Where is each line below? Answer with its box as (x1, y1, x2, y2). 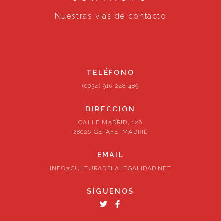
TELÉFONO (86, 69, 135, 76)
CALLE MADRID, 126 (78, 119, 143, 126)
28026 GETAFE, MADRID (73, 128, 148, 135)
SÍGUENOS (86, 187, 135, 195)
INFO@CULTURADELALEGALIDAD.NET (50, 165, 171, 172)
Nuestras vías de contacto (54, 11, 167, 21)
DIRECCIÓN (85, 105, 136, 113)
